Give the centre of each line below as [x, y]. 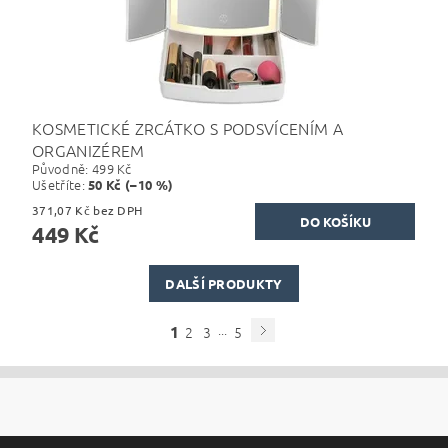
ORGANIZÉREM [88, 149]
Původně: [62, 168]
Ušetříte [57, 184]
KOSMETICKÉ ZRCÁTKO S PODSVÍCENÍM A [187, 127]
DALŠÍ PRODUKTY [224, 283]
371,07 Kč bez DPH [118, 209]
